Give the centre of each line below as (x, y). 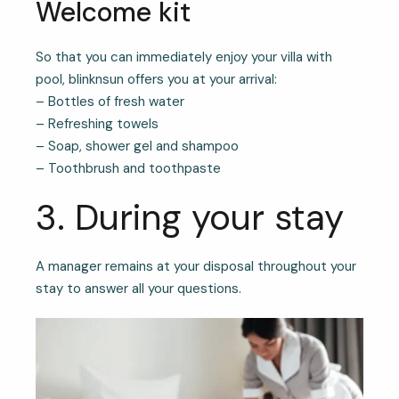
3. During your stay (190, 218)
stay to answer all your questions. (138, 289)
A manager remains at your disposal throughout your (196, 267)
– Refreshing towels (97, 124)
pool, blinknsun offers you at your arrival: (156, 80)
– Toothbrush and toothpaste (128, 169)
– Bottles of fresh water (110, 102)
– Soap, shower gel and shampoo (137, 147)
